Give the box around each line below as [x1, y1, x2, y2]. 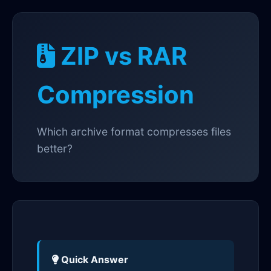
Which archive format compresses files [37, 125, 231, 138]
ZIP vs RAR [55, 41, 187, 71]
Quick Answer [59, 253, 128, 266]
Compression [37, 80, 194, 109]
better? [37, 142, 73, 155]
